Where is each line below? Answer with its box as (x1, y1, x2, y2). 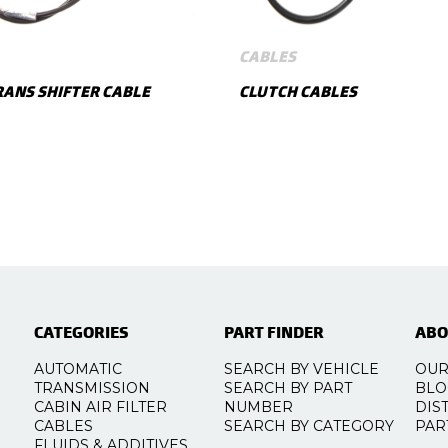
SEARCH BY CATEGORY (224, 417, 395, 436)
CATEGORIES (33, 322, 129, 344)
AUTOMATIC (33, 360, 122, 379)
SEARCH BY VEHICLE (224, 360, 380, 379)
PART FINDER (224, 322, 325, 344)
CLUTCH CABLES (239, 82, 358, 103)
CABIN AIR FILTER (33, 398, 167, 417)
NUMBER (224, 398, 294, 417)
